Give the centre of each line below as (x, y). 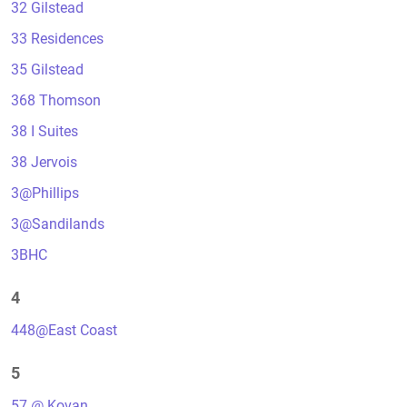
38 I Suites (45, 131)
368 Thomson (56, 100)
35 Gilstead (47, 69)
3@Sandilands (58, 224)
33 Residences (57, 39)
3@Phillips (45, 193)
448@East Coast (64, 330)
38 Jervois (44, 162)
